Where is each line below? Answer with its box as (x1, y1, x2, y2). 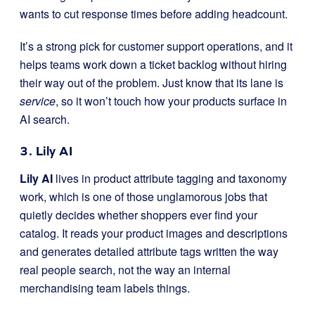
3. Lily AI (20, 143, 72, 158)
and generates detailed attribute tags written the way (20, 243, 278, 259)
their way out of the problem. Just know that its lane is (20, 74, 283, 91)
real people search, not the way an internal (20, 261, 231, 278)
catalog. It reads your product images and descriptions (20, 224, 288, 241)
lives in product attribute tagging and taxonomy (53, 169, 287, 186)
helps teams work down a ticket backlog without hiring (20, 56, 287, 72)
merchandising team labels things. (20, 279, 190, 296)
